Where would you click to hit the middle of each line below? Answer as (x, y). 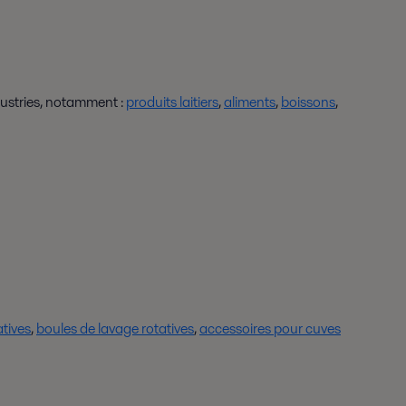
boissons (308, 102)
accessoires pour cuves (270, 329)
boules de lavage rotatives (115, 329)
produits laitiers (172, 102)
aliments (250, 102)
